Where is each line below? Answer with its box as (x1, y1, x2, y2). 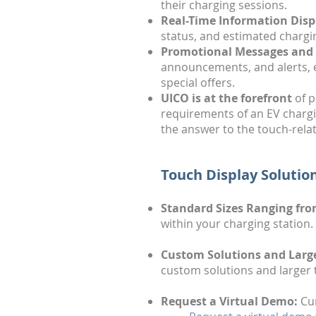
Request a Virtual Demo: (161, 293, 298, 309)
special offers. (161, 75, 235, 90)
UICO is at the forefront (161, 90, 292, 106)
